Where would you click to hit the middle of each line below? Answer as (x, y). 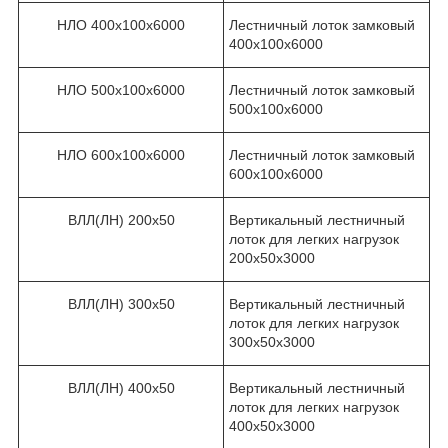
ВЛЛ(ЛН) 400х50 (121, 387)
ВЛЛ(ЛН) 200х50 (121, 219)
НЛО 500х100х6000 (121, 89)
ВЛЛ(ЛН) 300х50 (121, 303)
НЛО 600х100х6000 (121, 154)
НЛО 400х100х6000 (121, 24)
